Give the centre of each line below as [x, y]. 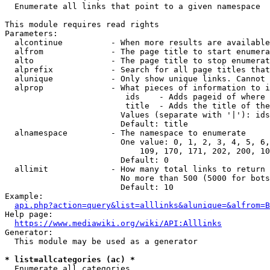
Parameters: [31, 33]
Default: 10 [89, 187]
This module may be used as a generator [101, 241]
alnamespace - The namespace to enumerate [125, 133]
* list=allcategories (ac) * [70, 259]
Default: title [96, 124]
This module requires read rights [82, 24]
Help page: [29, 214]
